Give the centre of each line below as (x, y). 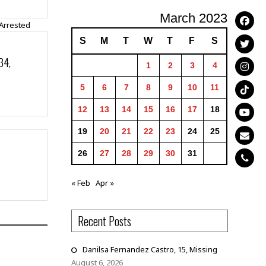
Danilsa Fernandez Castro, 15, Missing (150, 249)
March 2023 (193, 18)
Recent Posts (104, 221)
